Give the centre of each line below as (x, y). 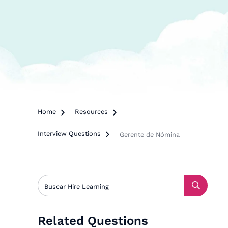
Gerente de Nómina (150, 134)
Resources (92, 112)
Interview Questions (69, 134)
